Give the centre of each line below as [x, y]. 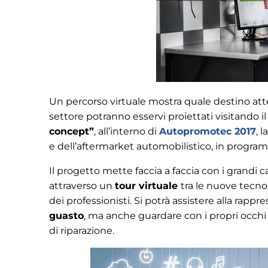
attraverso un [82, 185]
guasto [66, 215]
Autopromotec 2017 [208, 131]
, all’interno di [127, 131]
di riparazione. [82, 230]
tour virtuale [148, 185]
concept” [71, 131]
